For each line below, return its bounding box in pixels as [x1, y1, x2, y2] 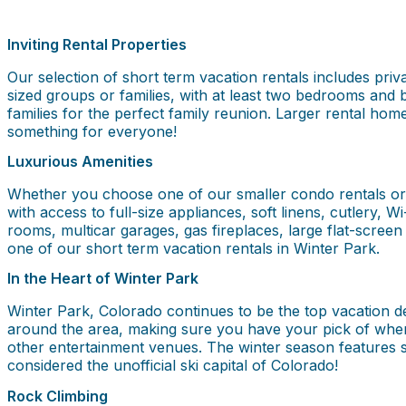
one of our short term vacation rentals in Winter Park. [7, 239, 380, 258]
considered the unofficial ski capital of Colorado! [7, 356, 338, 375]
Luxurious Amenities [7, 152, 153, 171]
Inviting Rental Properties [7, 34, 187, 53]
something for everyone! [7, 121, 177, 140]
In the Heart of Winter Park [7, 269, 198, 288]
